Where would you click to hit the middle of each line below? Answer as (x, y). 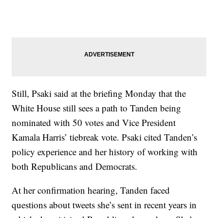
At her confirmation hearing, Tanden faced (91, 190)
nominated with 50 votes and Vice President (94, 123)
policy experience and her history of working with (105, 152)
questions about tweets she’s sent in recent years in (104, 205)
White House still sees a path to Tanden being (97, 108)
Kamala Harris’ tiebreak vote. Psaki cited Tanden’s (105, 137)
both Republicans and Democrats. (75, 166)
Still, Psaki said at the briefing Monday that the (99, 93)
